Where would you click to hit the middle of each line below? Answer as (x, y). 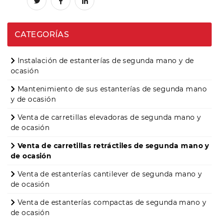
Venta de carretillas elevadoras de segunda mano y (108, 118)
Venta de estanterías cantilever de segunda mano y (109, 174)
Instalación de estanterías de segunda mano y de (105, 61)
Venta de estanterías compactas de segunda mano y (111, 203)
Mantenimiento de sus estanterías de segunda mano (111, 89)
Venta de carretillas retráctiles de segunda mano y (112, 146)
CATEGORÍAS (42, 35)
